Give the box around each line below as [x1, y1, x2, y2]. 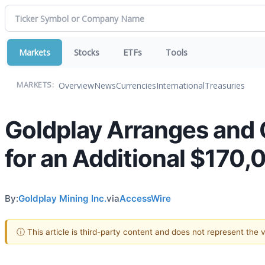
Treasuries [205, 79, 245, 91]
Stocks [74, 47, 99, 58]
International [156, 79, 205, 91]
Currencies [116, 79, 156, 91]
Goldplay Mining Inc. [18, 192, 106, 204]
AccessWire [119, 192, 171, 204]
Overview [59, 79, 94, 91]
